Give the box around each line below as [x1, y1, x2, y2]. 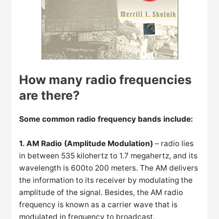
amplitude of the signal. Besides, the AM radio [19, 187, 183, 197]
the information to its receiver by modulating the [19, 175, 193, 185]
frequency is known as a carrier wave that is [19, 199, 178, 209]
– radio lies [153, 138, 194, 148]
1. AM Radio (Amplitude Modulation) [19, 138, 153, 148]
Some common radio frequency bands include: [19, 114, 194, 124]
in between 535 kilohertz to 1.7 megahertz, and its [19, 151, 198, 160]
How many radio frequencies [19, 72, 192, 87]
